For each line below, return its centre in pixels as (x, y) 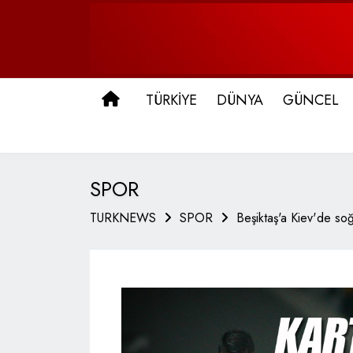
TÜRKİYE (171, 100)
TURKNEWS (123, 218)
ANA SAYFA (163, 99)
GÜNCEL (311, 100)
